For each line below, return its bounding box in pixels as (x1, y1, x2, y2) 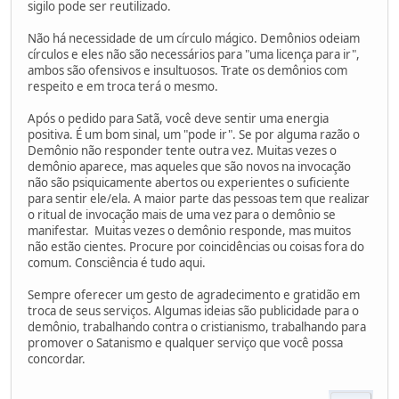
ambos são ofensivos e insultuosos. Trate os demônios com (28, 61, 347, 78)
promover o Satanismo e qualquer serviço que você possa (28, 334, 343, 351)
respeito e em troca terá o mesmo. (28, 77, 218, 94)
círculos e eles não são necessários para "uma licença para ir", (28, 45, 360, 62)
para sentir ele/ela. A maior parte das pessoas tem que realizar (28, 190, 370, 207)
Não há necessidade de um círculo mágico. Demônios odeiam (28, 29, 360, 46)
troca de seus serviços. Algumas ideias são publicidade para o (28, 302, 359, 319)
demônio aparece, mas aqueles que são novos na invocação (28, 158, 351, 175)
